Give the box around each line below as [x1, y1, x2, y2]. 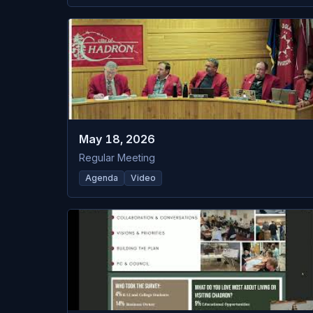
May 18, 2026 [79, 132, 155, 146]
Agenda [85, 173, 118, 183]
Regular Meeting [79, 152, 155, 163]
